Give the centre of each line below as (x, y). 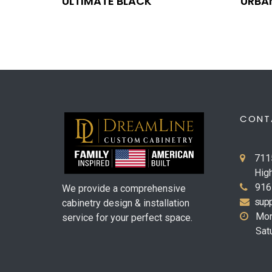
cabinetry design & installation (126, 203)
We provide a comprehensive (124, 188)
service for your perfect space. (127, 217)
